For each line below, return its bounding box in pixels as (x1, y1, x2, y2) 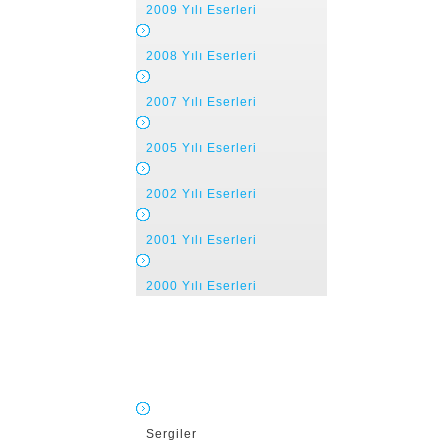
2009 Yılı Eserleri (146, 3, 257, 17)
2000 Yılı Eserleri (146, 279, 257, 293)
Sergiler (146, 427, 197, 441)
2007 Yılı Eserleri (146, 95, 257, 109)
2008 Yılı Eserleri (146, 49, 257, 63)
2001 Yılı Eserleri (146, 233, 257, 247)
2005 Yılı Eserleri (146, 141, 257, 155)
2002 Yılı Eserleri (146, 187, 257, 201)
